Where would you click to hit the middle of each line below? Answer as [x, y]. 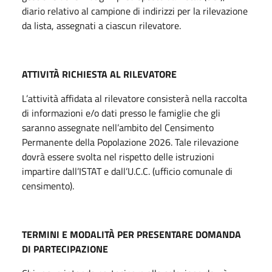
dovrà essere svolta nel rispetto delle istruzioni [118, 156]
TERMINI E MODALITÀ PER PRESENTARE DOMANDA [131, 234]
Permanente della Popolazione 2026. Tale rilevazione [130, 142]
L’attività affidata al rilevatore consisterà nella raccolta [134, 98]
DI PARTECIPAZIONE [65, 249]
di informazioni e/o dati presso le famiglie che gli [121, 113]
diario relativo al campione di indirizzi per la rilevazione [135, 11]
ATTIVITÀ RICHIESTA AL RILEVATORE [99, 74]
